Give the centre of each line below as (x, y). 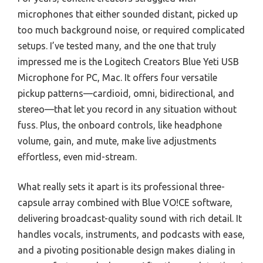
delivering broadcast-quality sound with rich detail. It (130, 218)
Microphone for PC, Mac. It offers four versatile (117, 77)
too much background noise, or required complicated (131, 30)
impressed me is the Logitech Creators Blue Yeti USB (128, 61)
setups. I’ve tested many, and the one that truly (117, 45)
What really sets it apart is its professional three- (121, 186)
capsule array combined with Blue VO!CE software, (125, 202)
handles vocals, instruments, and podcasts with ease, (131, 234)
